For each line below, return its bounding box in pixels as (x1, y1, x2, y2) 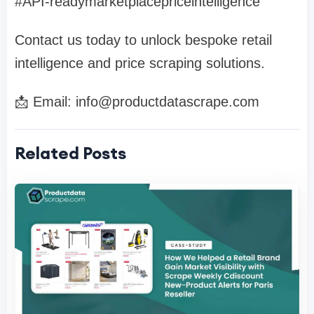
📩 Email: (15, 93, 76, 109)
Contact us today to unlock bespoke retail (15, 32, 272, 48)
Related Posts (15, 142, 126, 163)
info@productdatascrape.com (76, 93, 259, 109)
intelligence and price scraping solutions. (15, 55, 265, 71)
